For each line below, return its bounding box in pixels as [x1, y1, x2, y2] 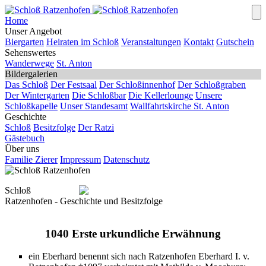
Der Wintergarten [5, 90, 69, 100]
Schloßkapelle [5, 101, 58, 111]
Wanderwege [5, 58, 54, 68]
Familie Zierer [5, 154, 58, 164]
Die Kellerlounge [128, 90, 193, 100]
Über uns [5, 144, 39, 154]
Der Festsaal [50, 80, 97, 90]
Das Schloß [5, 80, 48, 90]
